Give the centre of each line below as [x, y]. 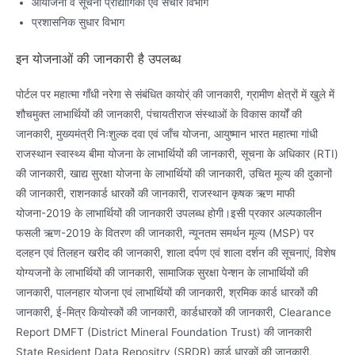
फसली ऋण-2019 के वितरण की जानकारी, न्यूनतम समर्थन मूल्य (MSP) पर [165, 233]
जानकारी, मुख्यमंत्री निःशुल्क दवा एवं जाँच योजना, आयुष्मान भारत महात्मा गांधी [167, 134]
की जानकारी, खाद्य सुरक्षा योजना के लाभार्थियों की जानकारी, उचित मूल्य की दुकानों [174, 174]
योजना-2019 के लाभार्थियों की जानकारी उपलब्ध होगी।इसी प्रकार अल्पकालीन [169, 214]
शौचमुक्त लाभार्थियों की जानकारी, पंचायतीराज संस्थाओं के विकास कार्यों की [159, 115]
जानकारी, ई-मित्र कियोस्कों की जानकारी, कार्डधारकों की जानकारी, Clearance [174, 313]
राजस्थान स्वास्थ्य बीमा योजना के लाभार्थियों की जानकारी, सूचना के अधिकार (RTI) [177, 154]
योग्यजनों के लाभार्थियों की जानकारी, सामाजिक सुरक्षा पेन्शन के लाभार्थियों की [162, 273]
